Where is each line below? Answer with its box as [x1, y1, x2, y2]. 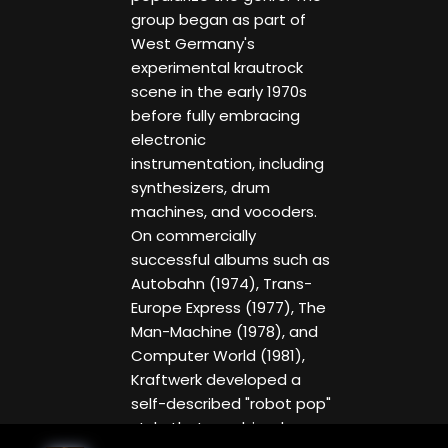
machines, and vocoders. [130, 201, 317, 223]
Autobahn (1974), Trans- [130, 273, 312, 295]
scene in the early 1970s [130, 81, 307, 103]
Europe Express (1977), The [130, 297, 326, 319]
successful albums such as [130, 249, 330, 271]
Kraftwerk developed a [130, 369, 301, 391]
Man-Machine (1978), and [130, 321, 318, 343]
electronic [130, 129, 206, 151]
